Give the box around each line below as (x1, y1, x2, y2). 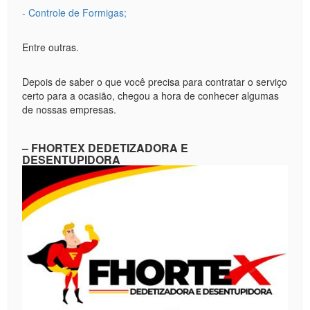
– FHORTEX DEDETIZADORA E (22, 139, 189, 156)
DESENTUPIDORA (22, 151, 121, 167)
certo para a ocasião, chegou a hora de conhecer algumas (22, 88, 280, 102)
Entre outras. (22, 39, 80, 54)
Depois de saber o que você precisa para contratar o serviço (22, 74, 288, 89)
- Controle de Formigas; (22, 5, 127, 19)
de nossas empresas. (22, 102, 117, 116)
